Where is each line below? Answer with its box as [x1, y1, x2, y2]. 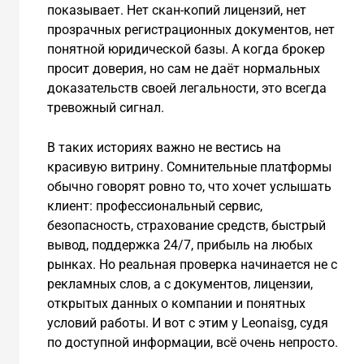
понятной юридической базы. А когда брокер [46, 41, 325, 57]
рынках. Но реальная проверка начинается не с [46, 257, 337, 273]
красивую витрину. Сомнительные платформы [46, 159, 331, 175]
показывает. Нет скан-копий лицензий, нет [46, 2, 306, 18]
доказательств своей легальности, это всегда [46, 80, 327, 96]
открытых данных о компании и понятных [46, 296, 305, 312]
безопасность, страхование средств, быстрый [46, 218, 326, 234]
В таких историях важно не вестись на [46, 140, 281, 156]
